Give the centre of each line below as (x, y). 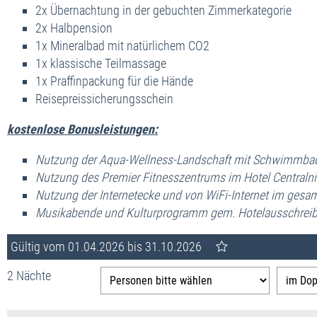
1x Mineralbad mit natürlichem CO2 (122, 45)
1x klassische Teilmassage (101, 63)
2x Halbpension (74, 28)
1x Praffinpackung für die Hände (114, 81)
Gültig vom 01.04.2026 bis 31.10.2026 (106, 246)
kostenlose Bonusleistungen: (82, 129)
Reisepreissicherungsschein (104, 98)
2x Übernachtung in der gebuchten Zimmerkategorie (163, 10)
